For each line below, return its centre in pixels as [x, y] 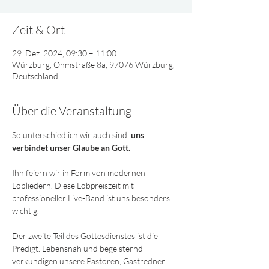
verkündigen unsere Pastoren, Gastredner [89, 261]
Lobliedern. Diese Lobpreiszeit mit [74, 185]
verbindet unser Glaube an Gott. [72, 147]
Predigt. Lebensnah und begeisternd [78, 248]
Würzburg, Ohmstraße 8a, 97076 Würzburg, [93, 65]
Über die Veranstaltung [72, 111]
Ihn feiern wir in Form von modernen [80, 173]
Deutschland [35, 76]
